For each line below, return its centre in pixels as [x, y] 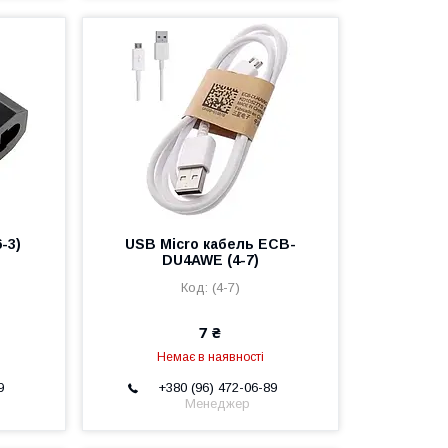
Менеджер [218, 403]
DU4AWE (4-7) [210, 260]
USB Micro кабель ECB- [210, 244]
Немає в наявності [210, 357]
